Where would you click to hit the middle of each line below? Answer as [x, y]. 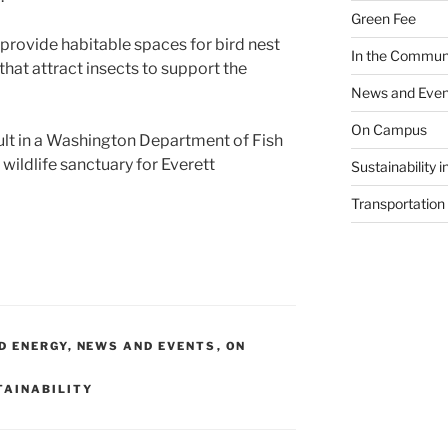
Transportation [397, 204]
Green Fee [383, 19]
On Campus [388, 130]
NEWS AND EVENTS [146, 346]
